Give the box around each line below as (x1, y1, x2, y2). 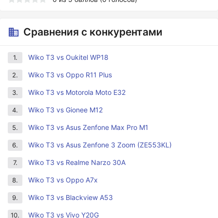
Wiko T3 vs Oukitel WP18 (28, 53, 109, 61)
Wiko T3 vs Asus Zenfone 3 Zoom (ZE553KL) (28, 141, 172, 149)
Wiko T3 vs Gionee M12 (28, 106, 103, 114)
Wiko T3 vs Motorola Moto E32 (28, 88, 126, 96)
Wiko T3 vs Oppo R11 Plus (28, 71, 112, 79)
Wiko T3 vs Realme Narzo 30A (28, 158, 126, 166)
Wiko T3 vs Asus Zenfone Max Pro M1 (28, 123, 148, 131)
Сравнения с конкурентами (23, 26, 163, 38)
